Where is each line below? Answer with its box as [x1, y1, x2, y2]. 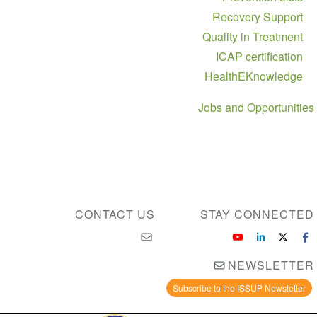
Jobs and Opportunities [198, 98, 315, 115]
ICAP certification [216, 47, 304, 64]
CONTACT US [74, 206, 155, 222]
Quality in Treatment [202, 28, 304, 45]
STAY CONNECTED [200, 206, 315, 222]
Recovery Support [212, 8, 304, 25]
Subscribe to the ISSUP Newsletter [173, 282, 306, 294]
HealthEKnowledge [204, 67, 304, 84]
